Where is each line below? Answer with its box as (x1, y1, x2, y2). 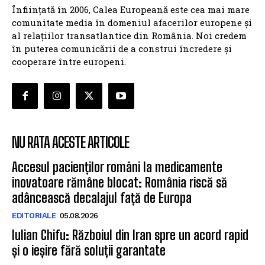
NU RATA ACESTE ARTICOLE (12, 134, 129, 151)
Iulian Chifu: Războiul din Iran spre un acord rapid (12, 227, 248, 244)
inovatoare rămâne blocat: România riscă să (12, 174, 227, 191)
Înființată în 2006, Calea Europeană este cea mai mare (12, 3, 250, 15)
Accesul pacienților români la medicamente (12, 159, 222, 176)
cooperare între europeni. (12, 55, 126, 67)
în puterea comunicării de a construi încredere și (12, 42, 232, 54)
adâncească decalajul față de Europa (12, 190, 192, 206)
